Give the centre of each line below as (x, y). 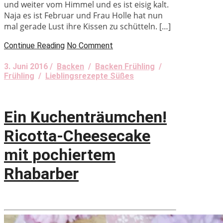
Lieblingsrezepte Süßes (90, 76)
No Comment (90, 46)
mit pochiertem (60, 155)
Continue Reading (34, 46)
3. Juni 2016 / (30, 67)
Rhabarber (41, 173)
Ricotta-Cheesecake (77, 136)
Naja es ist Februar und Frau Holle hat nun (83, 16)
